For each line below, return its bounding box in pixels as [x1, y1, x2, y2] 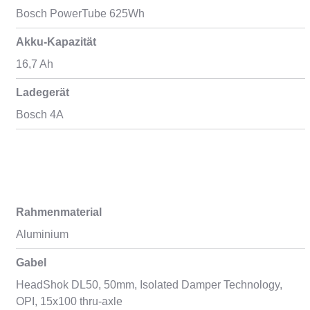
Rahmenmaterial [15, 206, 102, 218]
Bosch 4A [15, 109, 64, 120]
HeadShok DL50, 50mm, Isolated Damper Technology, [15, 279, 282, 291]
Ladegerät [15, 86, 69, 98]
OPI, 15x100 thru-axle [15, 295, 122, 307]
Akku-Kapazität [15, 36, 96, 48]
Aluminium [15, 228, 69, 240]
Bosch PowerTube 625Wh [15, 8, 145, 19]
